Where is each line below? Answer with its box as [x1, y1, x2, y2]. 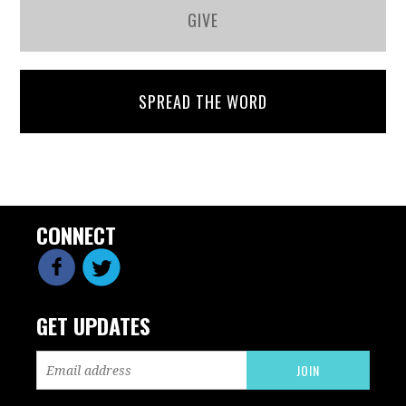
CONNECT [36, 218, 117, 251]
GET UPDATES [36, 309, 151, 342]
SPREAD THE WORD [138, 90, 267, 113]
